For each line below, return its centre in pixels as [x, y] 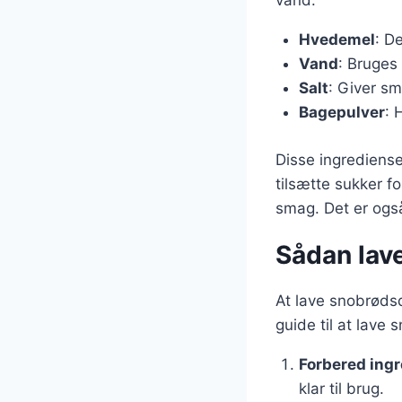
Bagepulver [341, 112]
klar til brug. [341, 388]
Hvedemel [336, 39]
